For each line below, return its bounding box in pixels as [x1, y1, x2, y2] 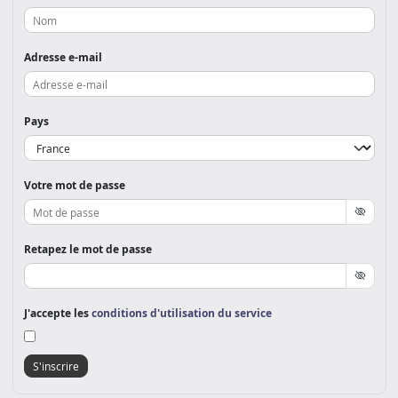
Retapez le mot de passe [23, 242, 152, 257]
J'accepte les [23, 306, 92, 321]
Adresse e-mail [23, 50, 102, 65]
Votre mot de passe [23, 178, 125, 193]
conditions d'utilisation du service [91, 306, 272, 321]
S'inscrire [32, 359, 79, 373]
